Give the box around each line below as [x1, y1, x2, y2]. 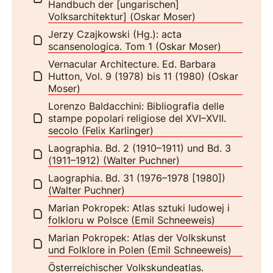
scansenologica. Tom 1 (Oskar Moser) [48, 40, 222, 52]
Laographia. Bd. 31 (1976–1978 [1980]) [48, 171, 226, 184]
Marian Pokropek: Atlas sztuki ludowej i [48, 201, 230, 214]
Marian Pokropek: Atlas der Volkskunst [48, 231, 227, 244]
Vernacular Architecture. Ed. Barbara [48, 57, 216, 70]
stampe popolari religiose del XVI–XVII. [48, 112, 227, 124]
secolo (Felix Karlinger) [48, 124, 154, 136]
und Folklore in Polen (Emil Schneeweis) [48, 243, 232, 256]
